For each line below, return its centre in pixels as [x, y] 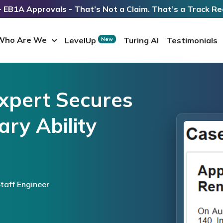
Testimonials [192, 40]
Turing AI [141, 40]
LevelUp [82, 40]
